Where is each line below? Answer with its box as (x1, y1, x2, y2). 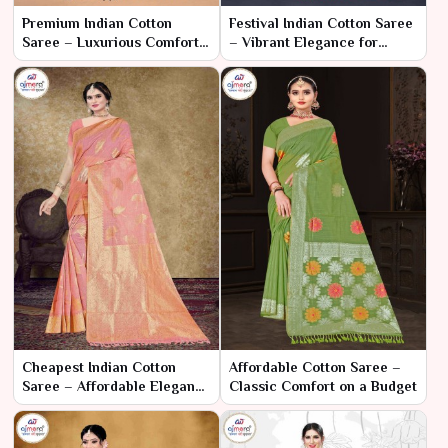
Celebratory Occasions (229, 53, 380, 70)
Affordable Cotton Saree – (229, 358, 401, 375)
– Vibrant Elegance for (229, 34, 378, 51)
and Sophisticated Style (22, 53, 175, 70)
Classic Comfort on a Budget (229, 377, 417, 394)
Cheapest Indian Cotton (22, 358, 176, 375)
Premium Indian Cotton (22, 15, 172, 32)
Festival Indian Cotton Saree (229, 15, 413, 32)
